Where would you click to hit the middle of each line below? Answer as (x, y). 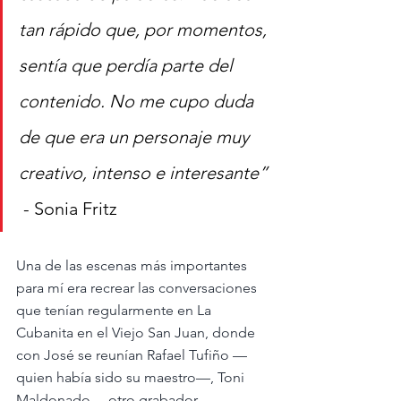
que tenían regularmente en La (115, 310)
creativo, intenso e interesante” (145, 172)
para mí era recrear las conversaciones (138, 287)
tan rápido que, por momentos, (145, 29)
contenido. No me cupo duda (138, 101)
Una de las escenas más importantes (133, 265)
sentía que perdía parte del (128, 65)
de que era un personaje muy (136, 137)
